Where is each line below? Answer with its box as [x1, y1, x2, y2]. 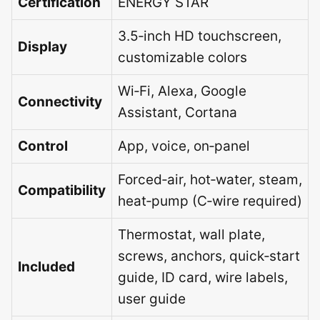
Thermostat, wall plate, [118, 226, 265, 243]
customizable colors [118, 49, 247, 66]
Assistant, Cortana [118, 104, 237, 121]
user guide [118, 290, 186, 307]
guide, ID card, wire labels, [118, 269, 288, 286]
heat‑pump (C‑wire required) [118, 192, 302, 209]
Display [18, 38, 67, 55]
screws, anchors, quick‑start [118, 247, 300, 264]
